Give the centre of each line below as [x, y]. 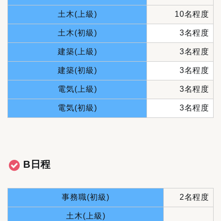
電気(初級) [77, 108]
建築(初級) [77, 71]
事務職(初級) [86, 197]
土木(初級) [77, 33]
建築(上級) [77, 52]
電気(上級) [77, 89]
